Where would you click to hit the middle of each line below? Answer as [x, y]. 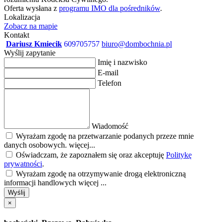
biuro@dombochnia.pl [137, 44]
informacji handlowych [41, 182]
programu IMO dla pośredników [110, 8]
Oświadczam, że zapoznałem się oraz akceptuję [90, 155]
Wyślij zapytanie [30, 53]
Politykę [179, 155]
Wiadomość [110, 126]
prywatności [23, 164]
